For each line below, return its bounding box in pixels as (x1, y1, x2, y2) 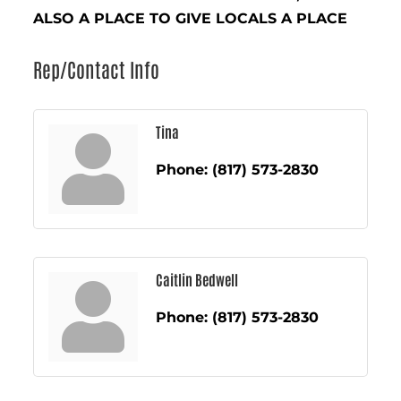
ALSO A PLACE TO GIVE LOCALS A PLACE (33, 9, 348, 27)
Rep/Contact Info (33, 55, 160, 81)
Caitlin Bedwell (156, 269, 239, 288)
